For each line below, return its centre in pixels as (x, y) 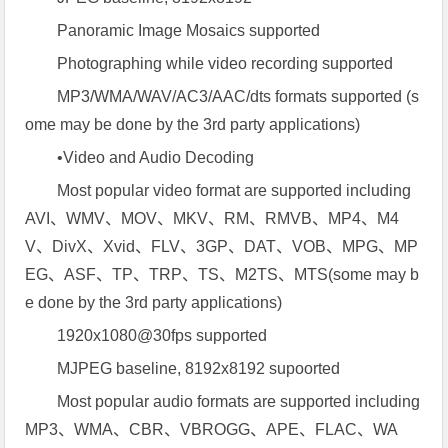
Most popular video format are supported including (234, 190)
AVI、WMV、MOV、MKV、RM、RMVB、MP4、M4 (212, 218)
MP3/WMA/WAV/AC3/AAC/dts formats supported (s (238, 96)
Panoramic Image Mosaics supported (189, 30)
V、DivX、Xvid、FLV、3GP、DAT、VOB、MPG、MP (222, 246)
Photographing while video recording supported (225, 63)
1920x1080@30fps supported (162, 335)
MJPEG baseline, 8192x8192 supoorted (199, 368)
